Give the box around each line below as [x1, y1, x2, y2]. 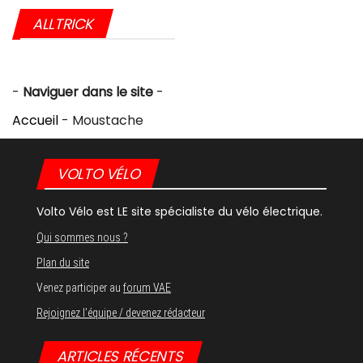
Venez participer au [36, 281, 123, 295]
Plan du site [36, 256, 89, 270]
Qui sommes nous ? [36, 231, 128, 245]
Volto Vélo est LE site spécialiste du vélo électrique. [36, 203, 322, 220]
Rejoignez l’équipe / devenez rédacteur [36, 306, 205, 320]
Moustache [72, 111, 143, 130]
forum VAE [123, 281, 171, 295]
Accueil [12, 111, 58, 130]
